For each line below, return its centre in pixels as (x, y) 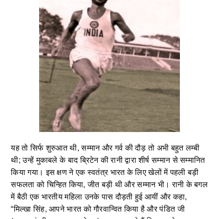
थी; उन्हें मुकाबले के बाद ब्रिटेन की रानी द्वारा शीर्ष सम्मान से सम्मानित (108, 160)
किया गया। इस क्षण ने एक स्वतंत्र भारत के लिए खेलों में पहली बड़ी (105, 172)
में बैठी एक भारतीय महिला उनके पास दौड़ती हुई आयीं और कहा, (99, 197)
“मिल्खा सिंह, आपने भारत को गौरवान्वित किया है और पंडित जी (98, 209)
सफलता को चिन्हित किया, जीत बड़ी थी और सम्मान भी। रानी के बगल (109, 184)
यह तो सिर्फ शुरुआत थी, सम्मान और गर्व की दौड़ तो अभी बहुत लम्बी (105, 148)
